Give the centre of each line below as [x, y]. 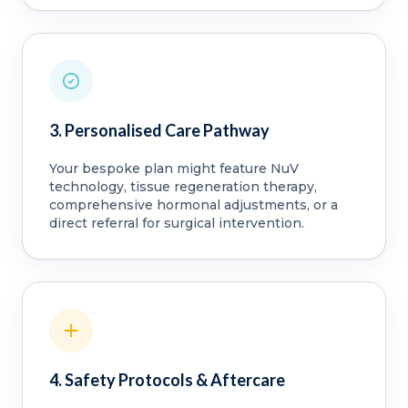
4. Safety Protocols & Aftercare [167, 380]
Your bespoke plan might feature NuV [173, 169]
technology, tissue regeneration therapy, [183, 187]
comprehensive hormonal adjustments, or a [193, 205]
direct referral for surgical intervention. [176, 224]
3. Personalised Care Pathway [159, 131]
